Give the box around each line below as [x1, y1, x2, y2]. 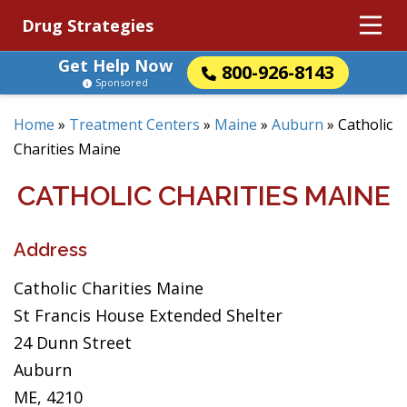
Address [14, 239, 87, 261]
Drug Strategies [22, 15, 154, 36]
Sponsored [95, 75, 148, 89]
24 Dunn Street [14, 332, 132, 353]
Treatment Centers [69, 114, 200, 134]
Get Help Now [58, 55, 173, 76]
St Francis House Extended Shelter [14, 304, 283, 326]
